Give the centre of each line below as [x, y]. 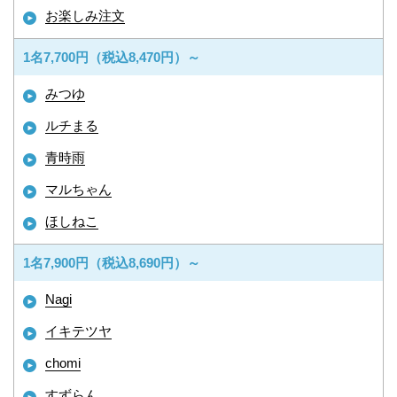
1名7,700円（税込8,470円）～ [112, 57]
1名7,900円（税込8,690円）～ [112, 263]
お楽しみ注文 [85, 16]
